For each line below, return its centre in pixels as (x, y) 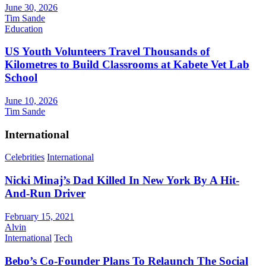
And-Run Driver (45, 194)
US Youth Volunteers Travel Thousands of (107, 52)
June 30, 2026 (31, 7)
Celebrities (25, 157)
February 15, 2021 (39, 216)
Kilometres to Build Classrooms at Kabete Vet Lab (127, 65)
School (21, 78)
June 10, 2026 (31, 100)
